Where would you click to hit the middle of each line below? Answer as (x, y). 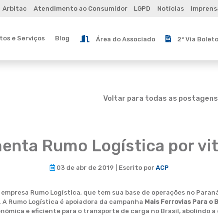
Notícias (171, 9)
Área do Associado (125, 39)
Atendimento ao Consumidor (80, 9)
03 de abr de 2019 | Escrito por (105, 168)
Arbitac (14, 9)
